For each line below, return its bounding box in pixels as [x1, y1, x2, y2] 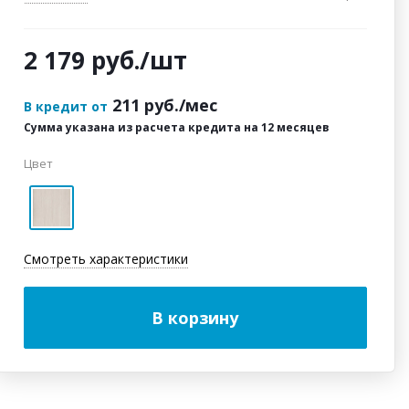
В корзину [152, 307, 239, 330]
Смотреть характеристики [23, 250, 188, 268]
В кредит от [23, 98, 108, 116]
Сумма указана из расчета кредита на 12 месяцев [23, 120, 330, 136]
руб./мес [143, 94, 217, 117]
